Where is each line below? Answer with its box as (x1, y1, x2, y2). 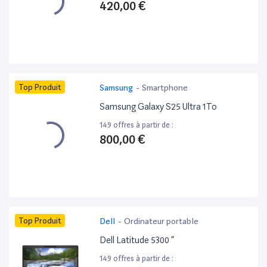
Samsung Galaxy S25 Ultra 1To (100, 101, 218, 113)
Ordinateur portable (124, 216, 199, 226)
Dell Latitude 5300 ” (100, 235, 175, 246)
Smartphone (142, 83, 188, 93)
